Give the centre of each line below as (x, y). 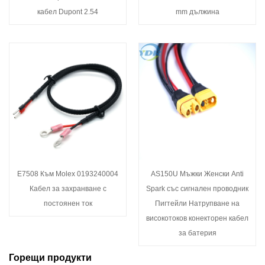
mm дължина (197, 12)
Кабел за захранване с (68, 188)
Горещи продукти (50, 258)
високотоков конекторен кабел (197, 218)
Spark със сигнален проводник (197, 188)
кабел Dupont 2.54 (68, 12)
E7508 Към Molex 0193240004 (68, 174)
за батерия (197, 233)
